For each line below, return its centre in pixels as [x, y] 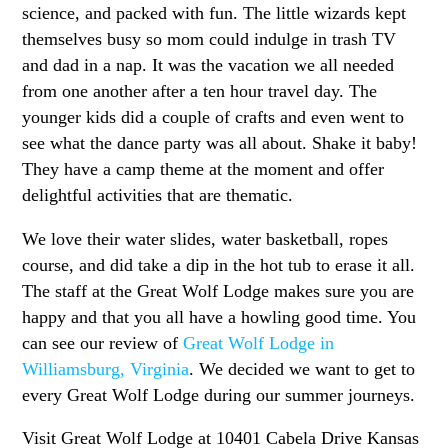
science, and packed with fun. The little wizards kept [214, 12]
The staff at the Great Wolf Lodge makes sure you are [218, 290]
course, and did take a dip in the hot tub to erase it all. [219, 264]
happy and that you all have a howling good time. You [219, 316]
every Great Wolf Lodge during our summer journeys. [219, 394]
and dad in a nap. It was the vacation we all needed [208, 64]
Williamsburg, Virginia [106, 368]
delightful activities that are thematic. [158, 194]
